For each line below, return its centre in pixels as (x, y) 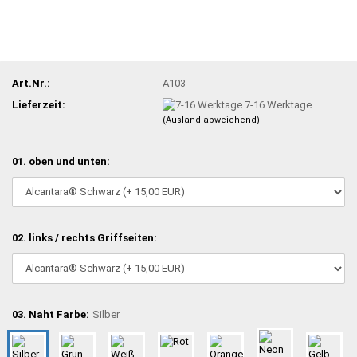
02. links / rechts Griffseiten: (84, 237)
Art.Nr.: (31, 83)
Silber (106, 314)
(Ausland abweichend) (212, 120)
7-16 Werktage (279, 104)
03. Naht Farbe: (51, 314)
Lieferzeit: (39, 104)
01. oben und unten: (61, 161)
